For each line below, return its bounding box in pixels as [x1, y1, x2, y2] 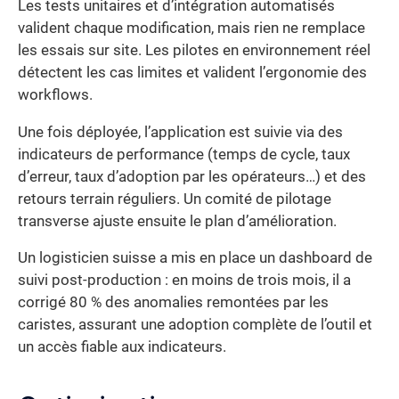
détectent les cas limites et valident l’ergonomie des [18, 64, 367, 82]
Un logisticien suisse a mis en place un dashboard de [18, 249, 372, 267]
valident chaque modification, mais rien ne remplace [18, 20, 365, 37]
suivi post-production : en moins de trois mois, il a [18, 272, 351, 289]
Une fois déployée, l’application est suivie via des [18, 123, 343, 141]
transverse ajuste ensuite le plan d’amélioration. [18, 212, 337, 230]
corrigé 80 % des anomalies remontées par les [18, 294, 329, 312]
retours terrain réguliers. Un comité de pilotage [18, 190, 331, 208]
